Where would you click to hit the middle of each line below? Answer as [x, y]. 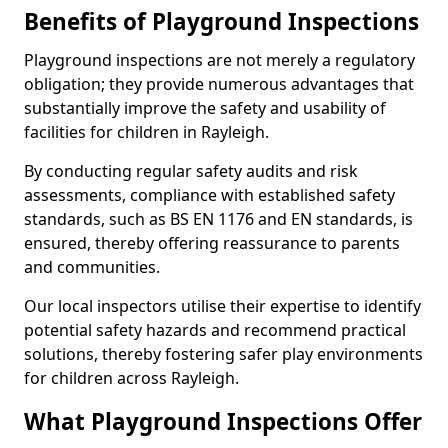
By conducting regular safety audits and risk [191, 171]
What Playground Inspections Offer [223, 421]
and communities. [92, 267]
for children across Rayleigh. [131, 378]
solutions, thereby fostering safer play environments [223, 354]
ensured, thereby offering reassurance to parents [212, 243]
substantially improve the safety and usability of [205, 108]
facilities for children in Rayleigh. [146, 132]
